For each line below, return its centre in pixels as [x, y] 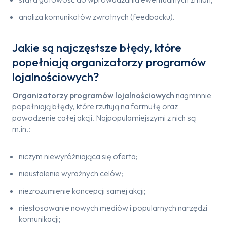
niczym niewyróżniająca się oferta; [78, 156]
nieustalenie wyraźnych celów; [71, 173]
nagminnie [193, 95]
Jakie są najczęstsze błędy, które [97, 47]
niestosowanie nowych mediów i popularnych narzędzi [113, 208]
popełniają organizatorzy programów [109, 62]
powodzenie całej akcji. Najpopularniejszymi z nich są [104, 118]
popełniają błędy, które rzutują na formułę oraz [95, 106]
